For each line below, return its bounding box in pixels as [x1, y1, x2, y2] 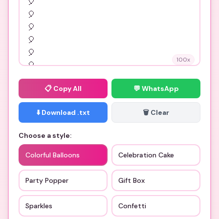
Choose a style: [19, 131, 71, 140]
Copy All [53, 84, 82, 93]
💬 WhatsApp [133, 84, 179, 93]
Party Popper [25, 176, 68, 185]
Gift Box [118, 176, 145, 185]
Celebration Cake [118, 151, 174, 159]
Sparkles [25, 201, 52, 210]
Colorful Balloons [25, 151, 80, 159]
